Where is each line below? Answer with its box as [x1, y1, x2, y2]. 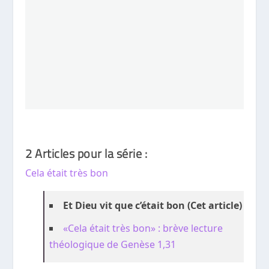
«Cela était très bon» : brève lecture [63, 222, 223, 235]
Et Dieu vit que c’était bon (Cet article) [63, 199, 243, 213]
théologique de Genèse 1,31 [49, 238, 177, 252]
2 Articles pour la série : [25, 144, 148, 162]
